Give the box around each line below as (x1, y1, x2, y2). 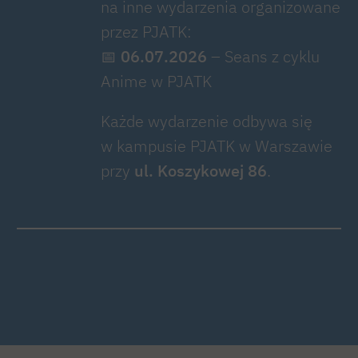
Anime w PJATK (101, 70, 212, 91)
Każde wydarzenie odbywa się (101, 111, 312, 132)
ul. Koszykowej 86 (134, 161, 267, 181)
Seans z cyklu (225, 46, 320, 66)
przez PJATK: (101, 21, 192, 42)
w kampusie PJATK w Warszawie (101, 136, 332, 157)
